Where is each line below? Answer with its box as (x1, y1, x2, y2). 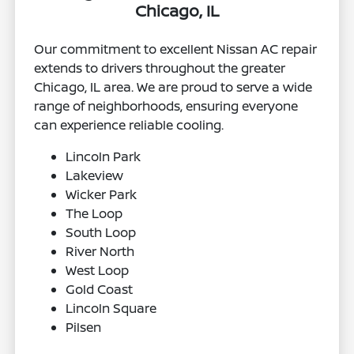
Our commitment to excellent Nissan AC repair (34, 40, 318, 58)
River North (66, 242, 135, 260)
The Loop (66, 204, 123, 222)
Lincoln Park (66, 147, 141, 165)
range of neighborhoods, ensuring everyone (34, 96, 299, 115)
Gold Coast (66, 280, 134, 298)
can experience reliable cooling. (34, 115, 224, 134)
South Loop (66, 223, 137, 241)
